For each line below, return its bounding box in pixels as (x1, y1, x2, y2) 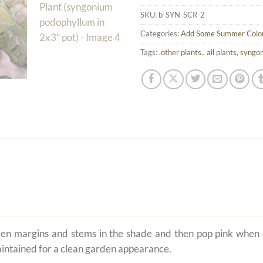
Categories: (140, 28, 181, 38)
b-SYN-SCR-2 (159, 9, 205, 19)
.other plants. (159, 47, 203, 57)
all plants (207, 47, 237, 57)
